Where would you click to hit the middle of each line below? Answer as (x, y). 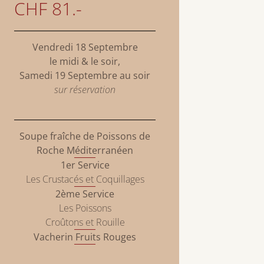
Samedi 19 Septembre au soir (85, 76)
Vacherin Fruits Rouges (85, 237)
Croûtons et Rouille (85, 222)
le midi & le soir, (85, 62)
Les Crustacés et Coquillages (85, 179)
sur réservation (85, 90)
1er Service (85, 165)
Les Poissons (85, 208)
